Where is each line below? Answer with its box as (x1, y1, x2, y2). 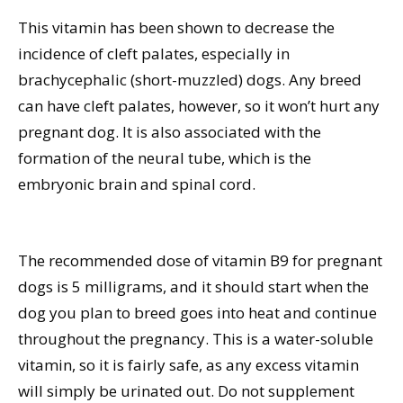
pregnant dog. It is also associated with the (18, 121, 321, 143)
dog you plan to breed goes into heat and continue (18, 302, 377, 324)
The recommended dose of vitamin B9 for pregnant (18, 250, 382, 272)
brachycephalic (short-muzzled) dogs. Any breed (18, 69, 362, 91)
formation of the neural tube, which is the (18, 148, 311, 169)
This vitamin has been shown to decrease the (18, 17, 335, 39)
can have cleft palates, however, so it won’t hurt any (18, 95, 380, 117)
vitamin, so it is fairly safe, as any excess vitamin (18, 354, 359, 376)
